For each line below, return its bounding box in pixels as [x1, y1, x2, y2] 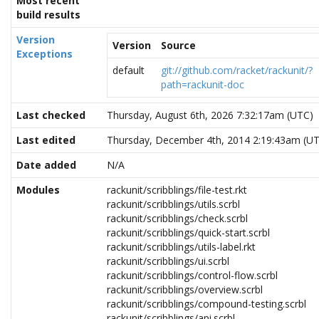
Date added [16, 158, 76, 172]
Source [161, 38, 196, 52]
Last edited [16, 133, 75, 147]
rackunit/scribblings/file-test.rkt [107, 183, 247, 197]
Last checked [16, 108, 85, 122]
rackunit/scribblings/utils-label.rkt [107, 240, 256, 253]
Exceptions [16, 47, 73, 61]
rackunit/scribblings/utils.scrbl [107, 197, 240, 211]
